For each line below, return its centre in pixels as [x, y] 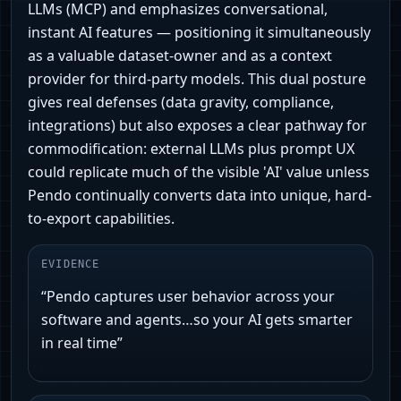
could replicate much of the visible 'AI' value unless [199, 172]
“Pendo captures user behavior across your [188, 297]
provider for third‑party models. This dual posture [197, 79]
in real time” [82, 343]
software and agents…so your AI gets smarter [197, 320]
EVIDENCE [71, 264]
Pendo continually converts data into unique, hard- [200, 196]
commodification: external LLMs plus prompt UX [191, 149]
